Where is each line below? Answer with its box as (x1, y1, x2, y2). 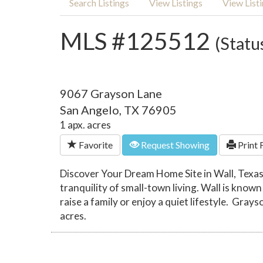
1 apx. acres (60, 118, 111, 131)
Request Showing (139, 139, 210, 150)
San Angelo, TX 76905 (60, 102, 177, 117)
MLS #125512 (60, 26, 215, 55)
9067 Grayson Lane (60, 86, 162, 100)
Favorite (77, 139, 113, 150)
